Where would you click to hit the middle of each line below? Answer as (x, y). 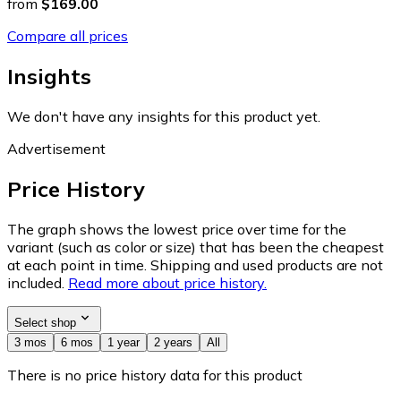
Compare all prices (68, 35)
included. (36, 282)
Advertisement (56, 148)
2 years (173, 342)
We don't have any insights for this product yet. (164, 116)
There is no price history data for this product (155, 375)
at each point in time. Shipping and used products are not (195, 264)
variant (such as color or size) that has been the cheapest (196, 247)
